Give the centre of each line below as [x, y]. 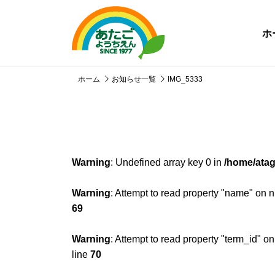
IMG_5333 [185, 79]
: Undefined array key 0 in [167, 162]
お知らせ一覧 [134, 79]
